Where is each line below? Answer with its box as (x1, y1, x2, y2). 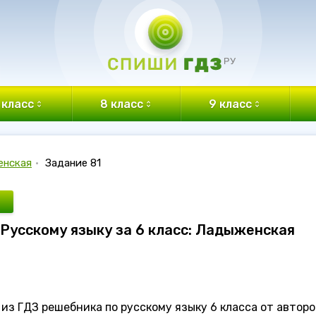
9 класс (209, 97, 253, 111)
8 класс (99, 97, 143, 111)
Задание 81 (45, 157, 101, 169)
